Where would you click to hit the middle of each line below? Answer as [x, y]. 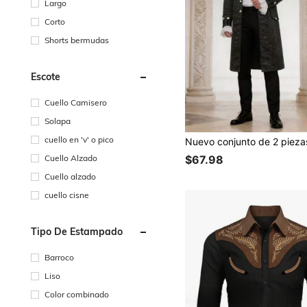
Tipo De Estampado [77, 231]
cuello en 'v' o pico [79, 139]
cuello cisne [67, 195]
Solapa [58, 121]
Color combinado [77, 294]
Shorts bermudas [77, 40]
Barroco [59, 257]
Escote [46, 76]
